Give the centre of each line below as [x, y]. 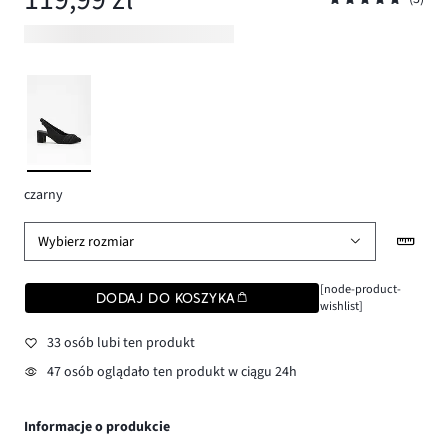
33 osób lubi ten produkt [120, 342]
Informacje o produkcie [97, 427]
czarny [43, 194]
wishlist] [341, 306]
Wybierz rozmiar [86, 241]
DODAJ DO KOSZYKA [165, 298]
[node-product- [360, 289]
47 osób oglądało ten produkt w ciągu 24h [171, 372]
